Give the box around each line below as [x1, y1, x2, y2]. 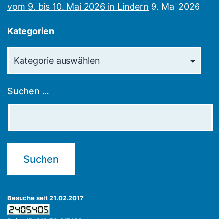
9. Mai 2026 [151, 1, 200, 12]
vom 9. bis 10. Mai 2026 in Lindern [7, 1, 149, 12]
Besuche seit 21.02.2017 [7, 194, 84, 202]
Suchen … [7, 86, 49, 97]
